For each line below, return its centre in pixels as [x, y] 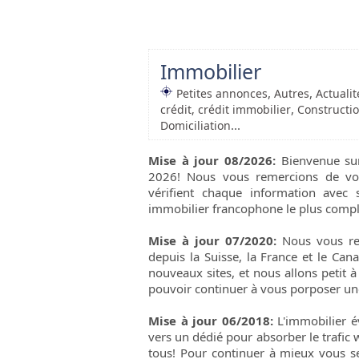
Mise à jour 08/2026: [212, 161]
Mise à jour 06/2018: [211, 321]
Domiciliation [196, 126]
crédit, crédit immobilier [226, 110]
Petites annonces [222, 94]
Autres [292, 94]
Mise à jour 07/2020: [212, 241]
